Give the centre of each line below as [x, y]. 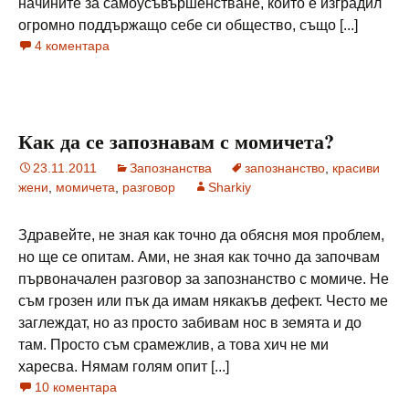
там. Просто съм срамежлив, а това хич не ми [173, 345]
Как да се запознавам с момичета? [176, 141]
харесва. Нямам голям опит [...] [124, 367]
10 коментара [76, 387]
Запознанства [171, 168]
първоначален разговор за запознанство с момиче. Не [204, 279]
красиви [356, 168]
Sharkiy [230, 187]
